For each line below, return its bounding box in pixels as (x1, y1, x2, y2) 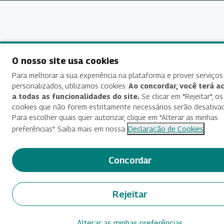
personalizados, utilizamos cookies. (12, 81, 128, 90)
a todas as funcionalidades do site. (12, 92, 139, 100)
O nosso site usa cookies (12, 55, 118, 66)
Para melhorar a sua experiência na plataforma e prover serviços (12, 71, 223, 79)
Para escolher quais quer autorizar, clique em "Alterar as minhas (12, 113, 218, 121)
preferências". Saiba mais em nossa (12, 124, 127, 133)
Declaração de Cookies (128, 124, 203, 133)
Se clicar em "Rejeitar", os (139, 92, 223, 100)
